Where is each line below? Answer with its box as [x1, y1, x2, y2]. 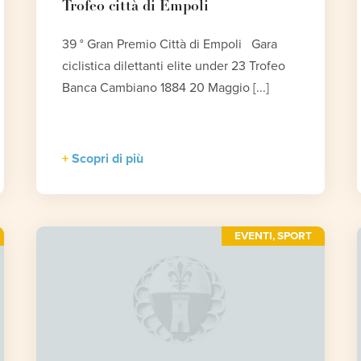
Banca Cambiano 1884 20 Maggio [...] [61, 80, 269, 97]
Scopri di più [71, 151, 143, 168]
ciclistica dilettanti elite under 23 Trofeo [61, 58, 285, 75]
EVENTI [234, 230, 272, 243]
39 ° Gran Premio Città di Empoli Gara [61, 36, 277, 53]
